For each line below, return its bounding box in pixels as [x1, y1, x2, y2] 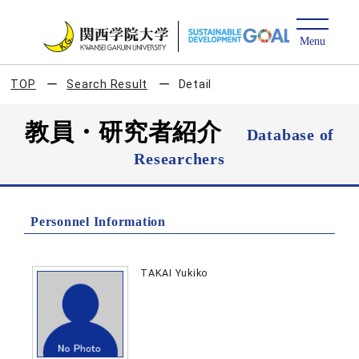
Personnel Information [30, 215, 166, 228]
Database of [246, 126, 335, 143]
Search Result [67, 78, 148, 91]
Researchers [134, 150, 225, 167]
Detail [178, 78, 212, 91]
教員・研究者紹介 [24, 119, 247, 145]
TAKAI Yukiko [140, 267, 209, 279]
